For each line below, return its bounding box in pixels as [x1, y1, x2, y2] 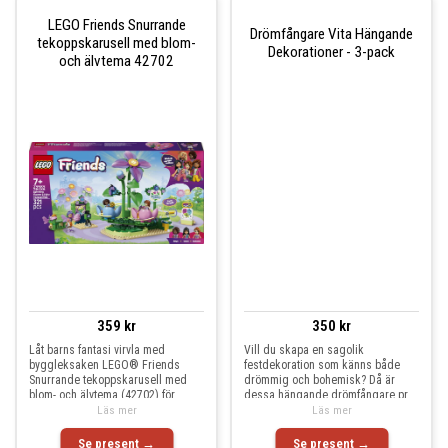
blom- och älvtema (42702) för [29, 388, 175, 402]
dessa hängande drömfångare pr [244, 388, 408, 402]
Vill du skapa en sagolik [244, 343, 364, 357]
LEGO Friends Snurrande [47, 15, 186, 34]
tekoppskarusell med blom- [37, 33, 196, 52]
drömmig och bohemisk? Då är [244, 373, 395, 387]
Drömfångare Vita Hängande [250, 24, 413, 43]
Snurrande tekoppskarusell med [29, 373, 187, 387]
